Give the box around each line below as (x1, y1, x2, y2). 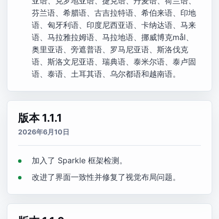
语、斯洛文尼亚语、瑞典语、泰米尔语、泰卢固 (32, 57, 196, 66)
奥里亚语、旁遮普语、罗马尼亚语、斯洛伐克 (32, 44, 188, 54)
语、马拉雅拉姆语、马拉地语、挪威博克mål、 (32, 32, 194, 42)
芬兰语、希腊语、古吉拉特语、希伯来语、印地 (32, 8, 196, 18)
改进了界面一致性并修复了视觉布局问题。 (32, 172, 180, 182)
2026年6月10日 (18, 128, 69, 136)
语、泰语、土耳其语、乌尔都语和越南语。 (32, 69, 180, 79)
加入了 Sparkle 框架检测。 (32, 155, 127, 165)
